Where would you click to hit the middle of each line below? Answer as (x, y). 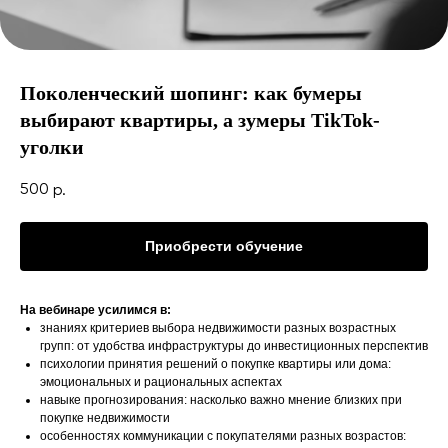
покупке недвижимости (105, 418)
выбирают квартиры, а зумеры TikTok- (200, 120)
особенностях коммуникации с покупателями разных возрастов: (223, 436)
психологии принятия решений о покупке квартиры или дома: (215, 364)
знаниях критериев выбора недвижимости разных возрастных (218, 328)
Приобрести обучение (224, 246)
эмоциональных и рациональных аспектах (161, 382)
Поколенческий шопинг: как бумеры (191, 93)
